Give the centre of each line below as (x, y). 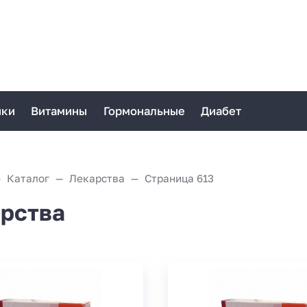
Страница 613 (179, 178)
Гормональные (144, 111)
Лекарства (97, 178)
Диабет (221, 111)
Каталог (28, 178)
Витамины (59, 111)
